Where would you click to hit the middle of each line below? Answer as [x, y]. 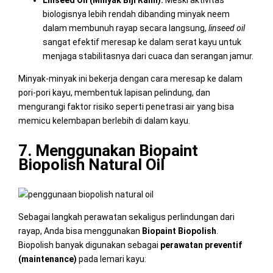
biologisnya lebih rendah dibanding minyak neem [136, 14]
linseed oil [226, 28]
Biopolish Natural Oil [91, 164]
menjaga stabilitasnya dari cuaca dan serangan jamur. [148, 56]
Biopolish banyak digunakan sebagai [89, 245]
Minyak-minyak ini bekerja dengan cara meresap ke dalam [130, 78]
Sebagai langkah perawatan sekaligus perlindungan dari [126, 217]
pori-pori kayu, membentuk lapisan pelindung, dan [114, 92]
